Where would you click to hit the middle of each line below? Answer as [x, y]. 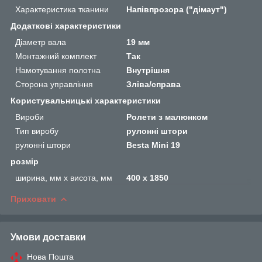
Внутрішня [148, 70]
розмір [25, 161]
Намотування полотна [58, 70]
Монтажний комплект [56, 56]
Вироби [30, 117]
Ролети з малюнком [167, 117]
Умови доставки [48, 237]
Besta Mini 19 [154, 145]
